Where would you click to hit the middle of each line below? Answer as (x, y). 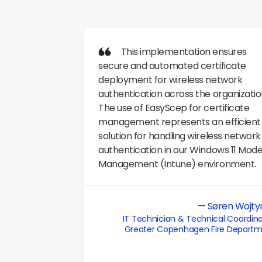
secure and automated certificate (172, 66)
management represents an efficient (180, 122)
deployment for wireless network (170, 80)
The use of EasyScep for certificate (174, 108)
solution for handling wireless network (180, 136)
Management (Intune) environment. (177, 164)
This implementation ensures (110, 52)
